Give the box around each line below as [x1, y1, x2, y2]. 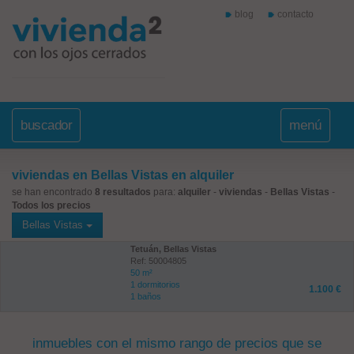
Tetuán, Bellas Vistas [130, 244, 217, 254]
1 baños [130, 292, 161, 301]
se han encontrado [12, 186, 95, 198]
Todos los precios [12, 200, 91, 211]
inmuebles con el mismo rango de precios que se [32, 336, 322, 351]
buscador [21, 118, 72, 133]
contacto [277, 9, 314, 20]
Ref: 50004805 [130, 256, 186, 265]
